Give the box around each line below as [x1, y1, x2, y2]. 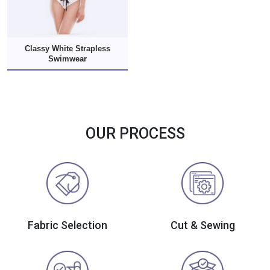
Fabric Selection [28, 219, 107, 232]
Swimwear [48, 54, 87, 63]
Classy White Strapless [25, 43, 110, 53]
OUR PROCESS [85, 125, 185, 143]
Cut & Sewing [170, 219, 235, 232]
